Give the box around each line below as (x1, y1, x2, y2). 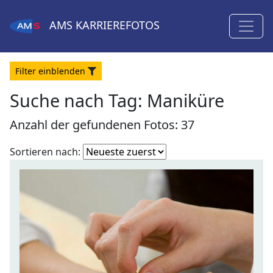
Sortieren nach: (10, 145, 80, 158)
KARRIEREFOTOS (73, 18, 160, 33)
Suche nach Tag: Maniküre (10, 88, 224, 112)
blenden (51, 65, 85, 77)
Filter (15, 65, 38, 77)
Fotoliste (166, 144, 205, 157)
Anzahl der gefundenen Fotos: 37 (10, 116, 194, 133)
